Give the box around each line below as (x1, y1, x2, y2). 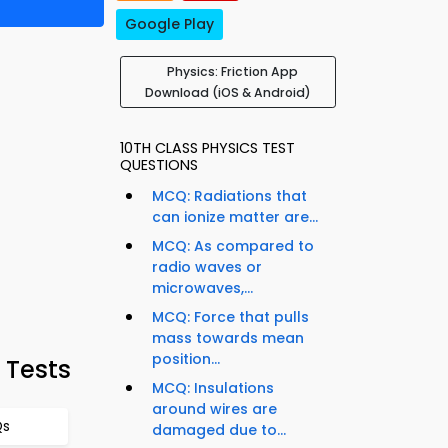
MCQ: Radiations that (152, 186, 307, 207)
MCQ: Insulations (152, 378, 274, 399)
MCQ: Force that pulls (152, 307, 309, 328)
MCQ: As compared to (152, 236, 314, 257)
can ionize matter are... (152, 207, 318, 228)
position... (152, 349, 220, 370)
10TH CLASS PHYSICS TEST (120, 138, 295, 159)
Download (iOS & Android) (145, 84, 311, 102)
